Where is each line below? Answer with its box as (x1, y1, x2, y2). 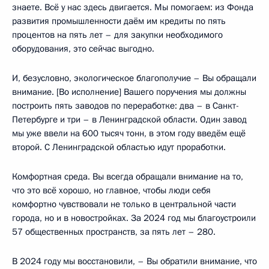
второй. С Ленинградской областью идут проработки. (12, 141, 226, 153)
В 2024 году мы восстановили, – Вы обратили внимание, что (12, 255, 257, 267)
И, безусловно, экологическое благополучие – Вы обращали (12, 71, 256, 84)
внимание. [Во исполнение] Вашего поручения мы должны (12, 85, 246, 98)
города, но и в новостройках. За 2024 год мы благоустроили (12, 211, 256, 224)
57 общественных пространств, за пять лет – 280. (12, 225, 216, 238)
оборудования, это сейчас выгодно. (12, 42, 154, 55)
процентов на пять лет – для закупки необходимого (12, 28, 223, 41)
